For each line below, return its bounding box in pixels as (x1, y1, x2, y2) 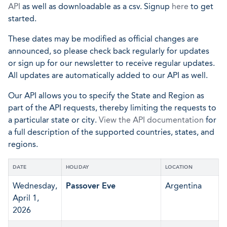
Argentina (165, 181, 202, 191)
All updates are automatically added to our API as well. (8, 70, 208, 80)
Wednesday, (13, 181, 57, 191)
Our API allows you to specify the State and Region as (8, 91, 204, 100)
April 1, (13, 193, 39, 203)
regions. (8, 139, 38, 149)
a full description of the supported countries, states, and (8, 127, 214, 137)
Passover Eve (66, 181, 116, 191)
